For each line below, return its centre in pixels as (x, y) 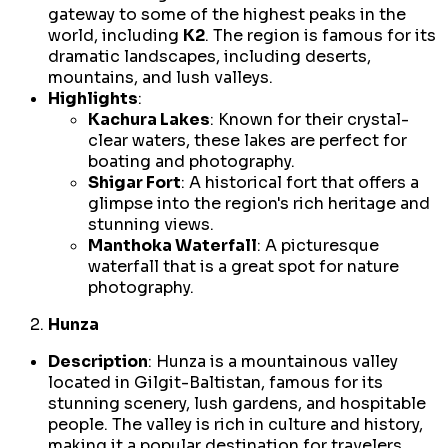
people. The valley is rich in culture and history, (235, 425)
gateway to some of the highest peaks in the (227, 15)
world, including (115, 36)
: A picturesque (318, 246)
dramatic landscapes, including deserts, (209, 57)
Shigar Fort (134, 183)
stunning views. (151, 225)
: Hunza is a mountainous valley (273, 362)
